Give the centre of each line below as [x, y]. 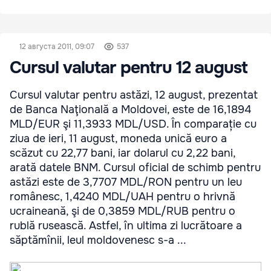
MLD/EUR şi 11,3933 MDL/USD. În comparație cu [133, 124]
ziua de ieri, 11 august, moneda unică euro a [118, 139]
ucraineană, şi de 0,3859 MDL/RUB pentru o [122, 211]
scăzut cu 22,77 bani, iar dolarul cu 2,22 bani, [122, 153]
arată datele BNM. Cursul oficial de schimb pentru [135, 168]
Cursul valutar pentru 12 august [129, 68]
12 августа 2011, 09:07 [57, 47]
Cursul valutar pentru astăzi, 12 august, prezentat [134, 95]
